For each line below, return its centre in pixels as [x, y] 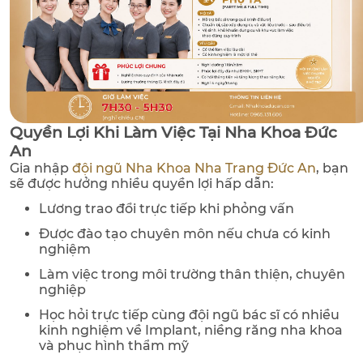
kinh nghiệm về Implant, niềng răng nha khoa [191, 331]
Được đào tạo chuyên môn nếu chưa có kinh [185, 234]
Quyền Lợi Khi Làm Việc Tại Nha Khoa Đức [173, 133]
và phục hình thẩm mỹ [114, 346]
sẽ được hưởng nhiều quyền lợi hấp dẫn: [142, 184]
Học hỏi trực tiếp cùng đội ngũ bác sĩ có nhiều [189, 315]
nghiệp [62, 290]
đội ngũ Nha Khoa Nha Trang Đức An [194, 169]
